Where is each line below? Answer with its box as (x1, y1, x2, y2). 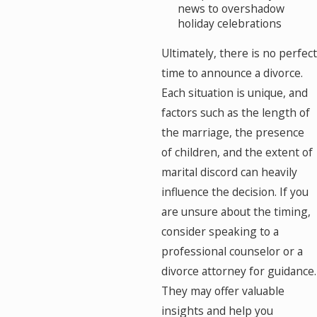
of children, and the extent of (161, 144, 313, 161)
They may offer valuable (161, 283, 284, 299)
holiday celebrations (178, 16, 282, 32)
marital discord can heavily (161, 164, 297, 180)
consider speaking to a (161, 224, 279, 240)
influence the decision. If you (161, 184, 309, 200)
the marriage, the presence (161, 125, 304, 141)
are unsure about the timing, (161, 204, 311, 220)
